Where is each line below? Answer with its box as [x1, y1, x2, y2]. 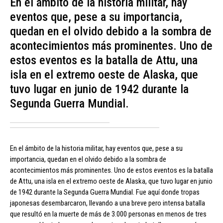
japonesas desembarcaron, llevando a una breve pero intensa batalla [10, 198, 205, 208]
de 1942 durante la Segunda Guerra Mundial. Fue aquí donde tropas [10, 187, 200, 197]
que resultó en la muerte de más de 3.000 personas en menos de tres [10, 209, 207, 219]
